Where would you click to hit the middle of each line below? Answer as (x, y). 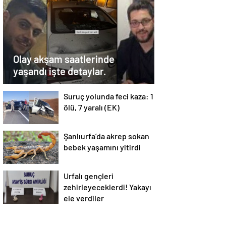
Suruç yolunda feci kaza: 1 (108, 96)
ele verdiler (84, 198)
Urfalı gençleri (89, 176)
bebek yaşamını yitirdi (102, 147)
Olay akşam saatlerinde (64, 59)
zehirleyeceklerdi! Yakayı (107, 187)
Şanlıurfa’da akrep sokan (106, 136)
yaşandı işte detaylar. (60, 71)
